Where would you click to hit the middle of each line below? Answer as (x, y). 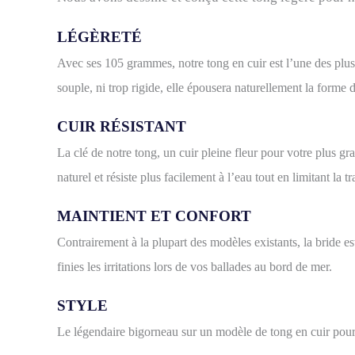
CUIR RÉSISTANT (122, 127)
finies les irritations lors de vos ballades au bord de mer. (195, 267)
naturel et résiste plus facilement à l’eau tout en (173, 177)
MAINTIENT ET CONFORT (154, 216)
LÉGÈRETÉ (99, 37)
